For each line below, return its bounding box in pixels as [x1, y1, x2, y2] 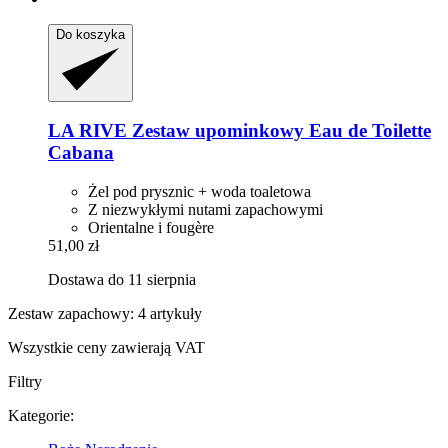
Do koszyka [56, 26, 125, 42]
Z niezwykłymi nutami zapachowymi [88, 201, 323, 219]
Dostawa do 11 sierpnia [48, 271, 196, 289]
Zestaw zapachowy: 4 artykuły [8, 305, 202, 323]
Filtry [8, 373, 42, 391]
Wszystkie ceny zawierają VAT [8, 339, 205, 357]
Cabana [48, 142, 114, 164]
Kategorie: [8, 407, 74, 425]
